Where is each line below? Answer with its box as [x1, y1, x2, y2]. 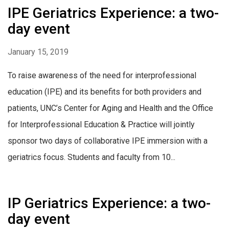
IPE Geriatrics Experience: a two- [8, 5, 219, 22]
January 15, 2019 [8, 47, 68, 57]
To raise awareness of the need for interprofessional [8, 71, 196, 81]
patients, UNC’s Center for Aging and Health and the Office [8, 103, 213, 113]
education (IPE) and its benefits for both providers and [8, 87, 201, 97]
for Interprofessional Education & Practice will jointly [8, 120, 195, 130]
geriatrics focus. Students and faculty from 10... [8, 152, 175, 163]
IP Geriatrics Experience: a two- [8, 195, 211, 212]
